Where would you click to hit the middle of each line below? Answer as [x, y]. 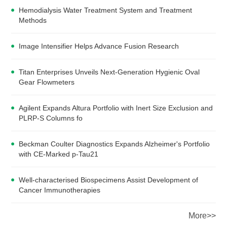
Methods [33, 20]
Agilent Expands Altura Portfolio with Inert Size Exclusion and [116, 108]
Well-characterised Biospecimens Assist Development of [109, 180]
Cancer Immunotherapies [60, 190]
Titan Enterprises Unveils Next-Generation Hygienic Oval [109, 72]
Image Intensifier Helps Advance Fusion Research [99, 46]
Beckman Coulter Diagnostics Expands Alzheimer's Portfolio [115, 144]
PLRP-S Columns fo [51, 118]
